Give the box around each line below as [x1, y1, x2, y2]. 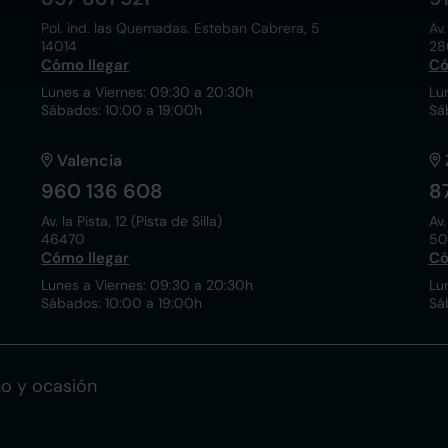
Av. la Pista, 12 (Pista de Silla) [41, 212, 223, 230]
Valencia [57, 150, 123, 171]
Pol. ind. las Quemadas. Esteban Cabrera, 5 [41, 19, 321, 37]
